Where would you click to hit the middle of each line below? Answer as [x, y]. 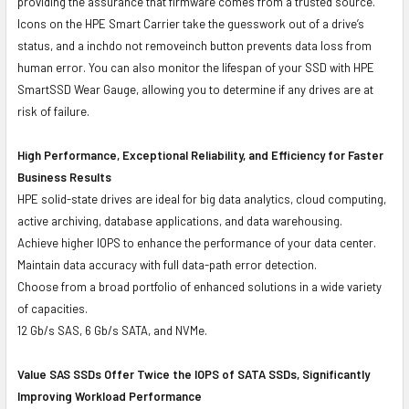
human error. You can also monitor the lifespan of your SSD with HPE [196, 67]
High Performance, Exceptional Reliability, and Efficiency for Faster [200, 155]
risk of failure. [53, 111]
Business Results [64, 177]
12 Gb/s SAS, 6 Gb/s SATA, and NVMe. [112, 330]
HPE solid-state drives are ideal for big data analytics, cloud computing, [202, 199]
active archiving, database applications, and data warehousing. [180, 220]
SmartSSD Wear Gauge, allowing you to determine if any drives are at [195, 89]
